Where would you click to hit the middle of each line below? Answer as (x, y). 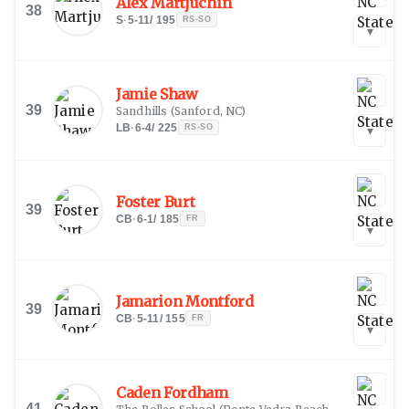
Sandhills (143, 110)
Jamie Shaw (157, 94)
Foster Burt (156, 201)
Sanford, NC (208, 110)
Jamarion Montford (185, 301)
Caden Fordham (172, 392)
